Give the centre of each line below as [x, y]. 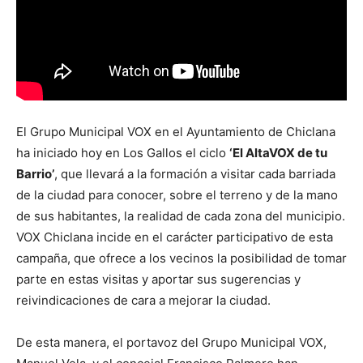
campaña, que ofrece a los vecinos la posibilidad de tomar [181, 258]
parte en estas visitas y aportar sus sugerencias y [158, 279]
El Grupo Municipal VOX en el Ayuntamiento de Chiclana [176, 131]
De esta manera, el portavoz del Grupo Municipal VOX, [171, 342]
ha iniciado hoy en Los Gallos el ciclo [123, 152]
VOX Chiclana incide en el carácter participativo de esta [175, 237]
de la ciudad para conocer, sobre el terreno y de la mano [177, 194]
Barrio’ [35, 173]
